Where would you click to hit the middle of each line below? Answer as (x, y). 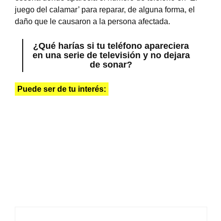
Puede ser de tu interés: (62, 89)
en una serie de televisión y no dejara (111, 55)
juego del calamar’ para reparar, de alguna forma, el (105, 10)
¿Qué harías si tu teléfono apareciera (111, 46)
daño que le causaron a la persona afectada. (92, 21)
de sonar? (111, 65)
